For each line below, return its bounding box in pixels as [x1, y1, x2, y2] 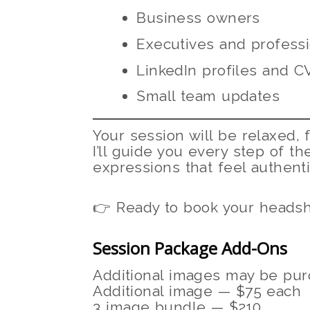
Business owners [136, 9, 260, 27]
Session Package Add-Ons [93, 236, 288, 259]
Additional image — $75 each [93, 282, 302, 300]
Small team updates [136, 87, 280, 105]
